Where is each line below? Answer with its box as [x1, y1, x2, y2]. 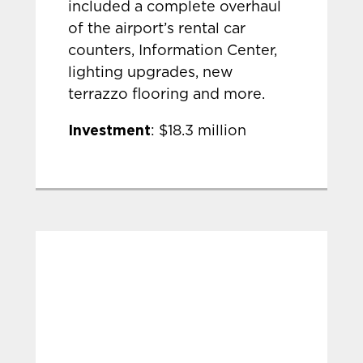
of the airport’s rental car [68, 22, 246, 36]
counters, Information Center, [68, 44, 278, 58]
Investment [68, 122, 152, 138]
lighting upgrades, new [68, 66, 234, 80]
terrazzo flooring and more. [68, 88, 266, 102]
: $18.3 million [151, 124, 247, 139]
